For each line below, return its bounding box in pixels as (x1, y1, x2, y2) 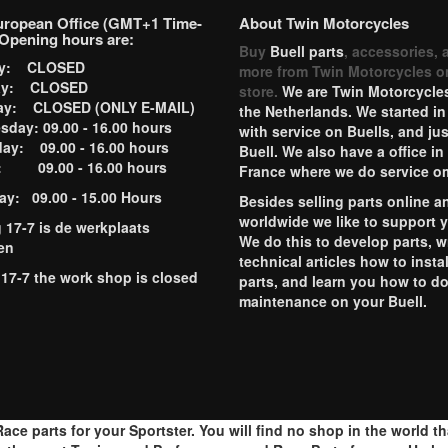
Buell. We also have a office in (239, 141, 444, 161)
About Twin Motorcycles (239, 12, 409, 34)
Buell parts (270, 41, 344, 61)
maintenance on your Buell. (239, 291, 431, 311)
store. (239, 81, 282, 101)
